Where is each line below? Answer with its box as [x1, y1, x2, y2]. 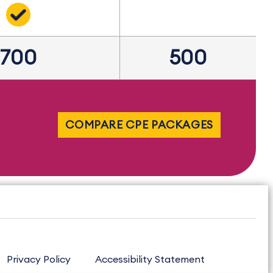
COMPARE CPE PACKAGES [65, 119, 213, 130]
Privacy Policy [7, 255, 71, 264]
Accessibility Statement [95, 255, 205, 264]
